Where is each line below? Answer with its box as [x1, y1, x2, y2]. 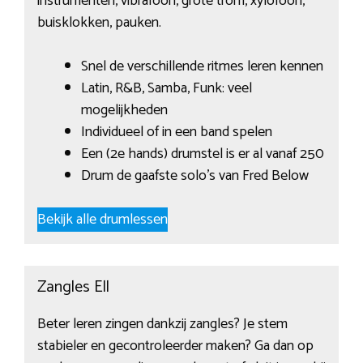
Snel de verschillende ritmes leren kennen [80, 54, 323, 79]
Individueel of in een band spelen [80, 120, 272, 145]
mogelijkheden [80, 98, 168, 123]
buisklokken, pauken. [36, 11, 161, 36]
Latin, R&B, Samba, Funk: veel [80, 76, 252, 101]
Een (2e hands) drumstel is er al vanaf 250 [80, 142, 324, 167]
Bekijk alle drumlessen [36, 207, 168, 233]
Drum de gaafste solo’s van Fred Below [80, 164, 309, 189]
